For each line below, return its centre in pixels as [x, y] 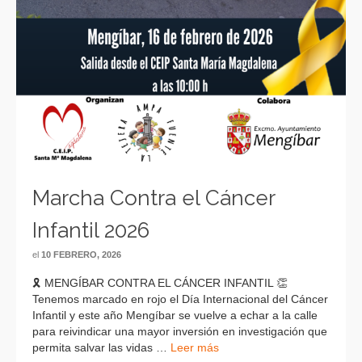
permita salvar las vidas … [101, 348]
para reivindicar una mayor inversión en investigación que [180, 332]
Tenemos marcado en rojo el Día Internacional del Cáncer [180, 299]
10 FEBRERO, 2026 [81, 255]
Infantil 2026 [91, 231]
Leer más [195, 348]
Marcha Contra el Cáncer [154, 198]
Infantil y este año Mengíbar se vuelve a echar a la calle [175, 316]
